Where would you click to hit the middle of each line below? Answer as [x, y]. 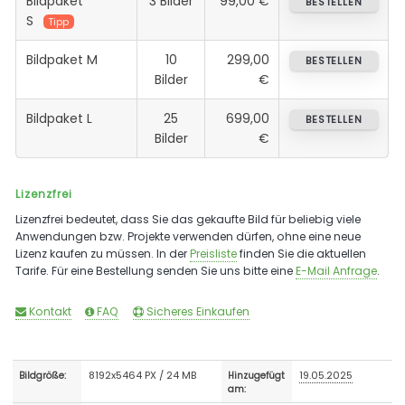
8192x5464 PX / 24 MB [143, 375]
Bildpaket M [61, 59]
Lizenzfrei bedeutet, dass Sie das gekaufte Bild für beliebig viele [188, 219]
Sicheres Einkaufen [196, 311]
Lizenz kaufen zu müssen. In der [103, 253]
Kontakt [49, 311]
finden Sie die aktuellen [302, 253]
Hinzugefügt [257, 375]
